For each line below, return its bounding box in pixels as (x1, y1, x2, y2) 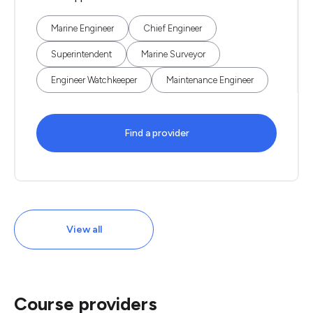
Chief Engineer (143, 23, 202, 34)
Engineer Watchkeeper (51, 75, 137, 85)
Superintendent (51, 49, 112, 59)
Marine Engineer (51, 23, 114, 34)
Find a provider (124, 127, 189, 139)
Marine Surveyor (141, 49, 205, 59)
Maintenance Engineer (166, 75, 254, 85)
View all (66, 224, 102, 235)
